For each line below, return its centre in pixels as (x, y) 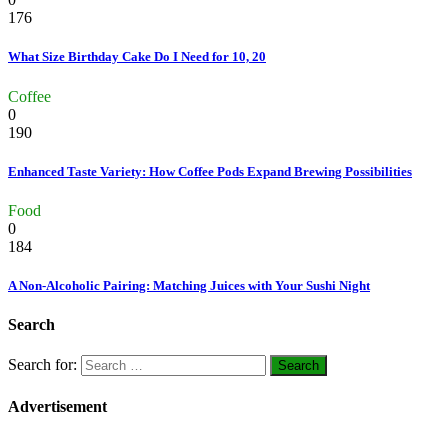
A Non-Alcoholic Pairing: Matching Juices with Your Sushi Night (189, 286)
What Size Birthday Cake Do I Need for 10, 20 (137, 57)
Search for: (42, 365)
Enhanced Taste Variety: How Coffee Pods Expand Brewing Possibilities (210, 171)
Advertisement (57, 406)
